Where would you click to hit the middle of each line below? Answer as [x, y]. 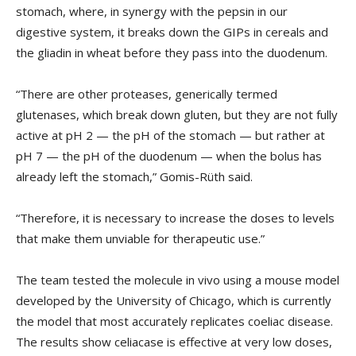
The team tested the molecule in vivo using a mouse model [178, 280]
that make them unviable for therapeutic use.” [140, 239]
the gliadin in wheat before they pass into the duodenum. [172, 53]
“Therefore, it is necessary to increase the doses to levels [175, 218]
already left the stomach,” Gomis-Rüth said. [134, 177]
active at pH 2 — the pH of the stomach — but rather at [170, 135]
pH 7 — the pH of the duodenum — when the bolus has [169, 156]
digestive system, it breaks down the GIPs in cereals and [172, 32]
